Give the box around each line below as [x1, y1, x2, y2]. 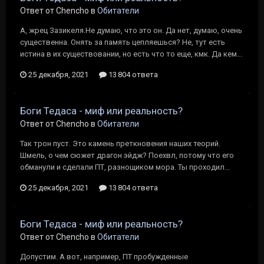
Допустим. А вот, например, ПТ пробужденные [20, 252, 188, 261]
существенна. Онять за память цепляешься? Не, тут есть [20, 38, 225, 47]
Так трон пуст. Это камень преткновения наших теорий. [20, 139, 220, 148]
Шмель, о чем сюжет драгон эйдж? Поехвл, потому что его [20, 151, 234, 160]
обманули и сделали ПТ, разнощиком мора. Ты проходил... [20, 163, 230, 171]
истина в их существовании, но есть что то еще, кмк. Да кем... [20, 49, 242, 58]
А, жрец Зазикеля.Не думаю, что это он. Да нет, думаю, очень [20, 26, 242, 35]
